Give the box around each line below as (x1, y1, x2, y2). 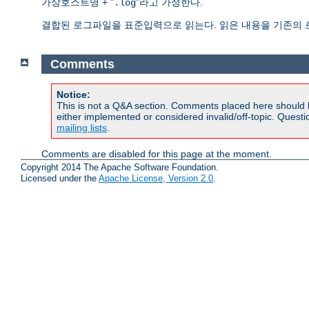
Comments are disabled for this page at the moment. (41, 148, 272, 160)
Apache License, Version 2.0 (99, 172, 213, 183)
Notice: (57, 89, 90, 101)
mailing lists (57, 122, 107, 134)
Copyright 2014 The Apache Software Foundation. (21, 161, 219, 172)
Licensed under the (21, 172, 99, 183)
